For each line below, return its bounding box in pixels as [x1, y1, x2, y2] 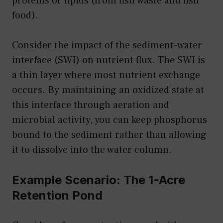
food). [12, 8, 38, 22]
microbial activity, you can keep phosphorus [12, 113, 207, 126]
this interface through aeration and [12, 98, 169, 111]
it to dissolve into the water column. [12, 143, 172, 156]
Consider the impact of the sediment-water [12, 38, 202, 52]
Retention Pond [12, 188, 103, 203]
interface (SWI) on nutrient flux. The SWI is [12, 53, 205, 67]
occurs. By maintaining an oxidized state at [12, 83, 204, 97]
